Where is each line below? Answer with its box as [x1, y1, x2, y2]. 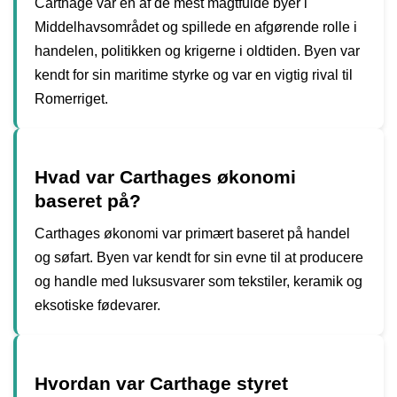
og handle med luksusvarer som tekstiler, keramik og [35, 273, 362, 289]
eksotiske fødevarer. [35, 297, 160, 313]
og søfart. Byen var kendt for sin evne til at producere [35, 249, 363, 265]
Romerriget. [35, 90, 108, 106]
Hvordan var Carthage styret [35, 373, 288, 393]
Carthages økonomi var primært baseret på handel [35, 225, 350, 241]
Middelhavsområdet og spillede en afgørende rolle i [35, 19, 357, 35]
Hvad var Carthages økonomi [35, 166, 296, 187]
